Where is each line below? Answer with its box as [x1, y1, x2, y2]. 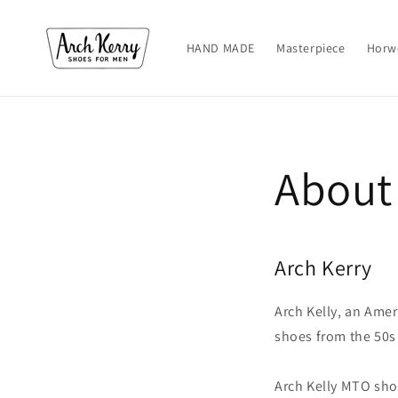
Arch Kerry [275, 253, 372, 282]
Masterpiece [275, 40, 346, 56]
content [27, 17, 76, 35]
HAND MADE [186, 40, 255, 56]
